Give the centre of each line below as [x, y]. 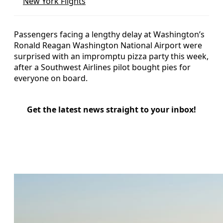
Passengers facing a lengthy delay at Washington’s [109, 34]
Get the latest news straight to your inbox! [111, 109]
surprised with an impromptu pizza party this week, [111, 56]
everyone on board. [51, 78]
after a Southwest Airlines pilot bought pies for [102, 67]
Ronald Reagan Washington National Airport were [108, 45]
